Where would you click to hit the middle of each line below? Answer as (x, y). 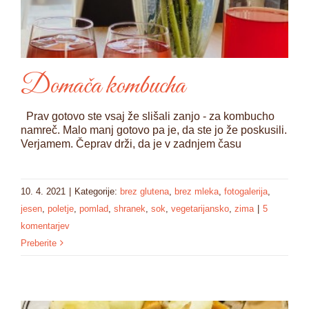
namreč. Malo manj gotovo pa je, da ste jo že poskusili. (154, 130)
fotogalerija (246, 191)
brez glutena (144, 191)
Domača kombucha (103, 86)
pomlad (94, 208)
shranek (130, 208)
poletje (61, 208)
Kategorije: (97, 191)
